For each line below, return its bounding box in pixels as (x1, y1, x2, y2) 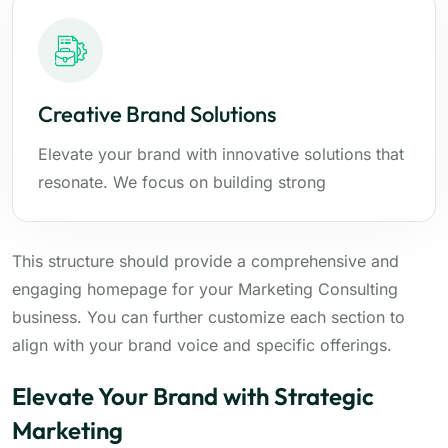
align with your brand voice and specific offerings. (12, 335, 392, 355)
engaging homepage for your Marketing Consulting (12, 279, 398, 299)
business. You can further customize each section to (12, 307, 405, 327)
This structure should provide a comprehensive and (12, 251, 399, 271)
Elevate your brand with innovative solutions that (38, 144, 404, 164)
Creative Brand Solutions (38, 100, 276, 128)
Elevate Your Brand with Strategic (12, 381, 374, 411)
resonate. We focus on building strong (38, 172, 326, 192)
